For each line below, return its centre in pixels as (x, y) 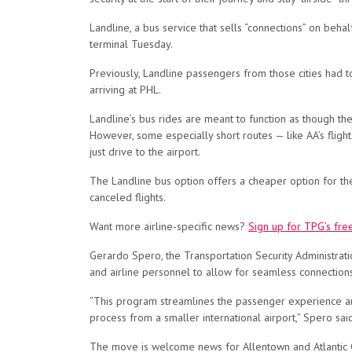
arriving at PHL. (125, 90)
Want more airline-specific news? (169, 226)
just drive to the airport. (145, 152)
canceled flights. (130, 197)
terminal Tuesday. (131, 44)
